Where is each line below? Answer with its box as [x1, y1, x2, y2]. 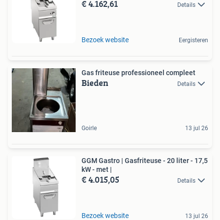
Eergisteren [179, 37, 208, 44]
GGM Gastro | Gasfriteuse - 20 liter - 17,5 [82, 157, 208, 165]
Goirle [82, 125, 97, 132]
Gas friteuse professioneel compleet [82, 69, 195, 77]
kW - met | [82, 165, 112, 173]
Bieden [82, 76, 109, 89]
